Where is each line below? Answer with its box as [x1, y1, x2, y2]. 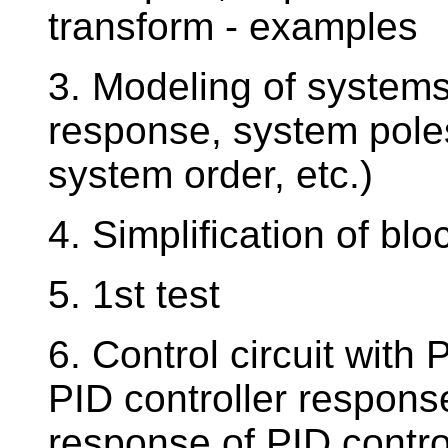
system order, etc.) [48, 153, 373, 197]
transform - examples [48, 5, 418, 49]
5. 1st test [48, 273, 220, 317]
